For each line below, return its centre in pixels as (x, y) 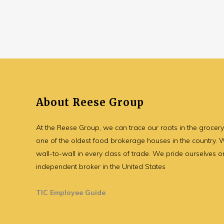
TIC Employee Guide (71, 192)
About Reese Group (90, 102)
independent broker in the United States (101, 166)
